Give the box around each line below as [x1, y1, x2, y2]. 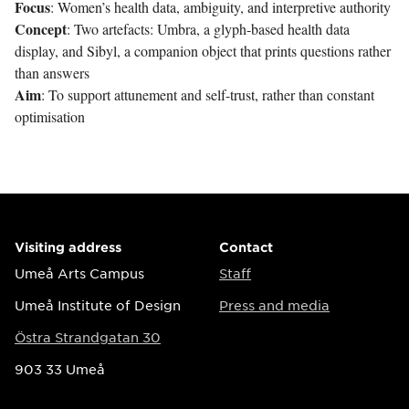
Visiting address [15, 238, 121, 255]
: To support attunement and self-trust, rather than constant [41, 84, 374, 104]
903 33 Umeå [15, 360, 105, 377]
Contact [219, 238, 273, 255]
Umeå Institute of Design [15, 296, 181, 313]
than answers [15, 62, 89, 82]
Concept [15, 17, 67, 39]
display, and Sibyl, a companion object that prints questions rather [15, 40, 391, 60]
